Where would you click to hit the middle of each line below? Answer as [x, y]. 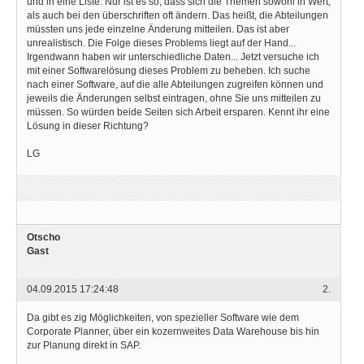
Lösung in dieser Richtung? [88, 126]
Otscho [43, 237]
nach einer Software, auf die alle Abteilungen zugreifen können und [175, 84]
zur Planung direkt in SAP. [84, 345]
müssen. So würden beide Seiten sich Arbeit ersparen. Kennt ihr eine [178, 112]
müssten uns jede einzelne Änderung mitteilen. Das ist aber [158, 29]
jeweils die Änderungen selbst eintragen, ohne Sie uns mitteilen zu [174, 98]
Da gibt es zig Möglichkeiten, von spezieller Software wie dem [163, 317]
